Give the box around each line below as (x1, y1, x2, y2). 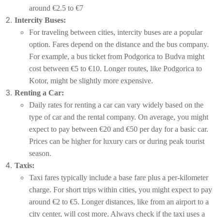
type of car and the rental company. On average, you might (29, 112, 208, 121)
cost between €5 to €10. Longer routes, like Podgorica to (29, 64, 202, 73)
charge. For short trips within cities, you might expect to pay (29, 185, 212, 194)
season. (29, 149, 51, 157)
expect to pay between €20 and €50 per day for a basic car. (29, 124, 208, 133)
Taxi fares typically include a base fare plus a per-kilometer (29, 173, 208, 182)
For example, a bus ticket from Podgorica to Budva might (29, 52, 204, 61)
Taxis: (15, 161, 34, 170)
